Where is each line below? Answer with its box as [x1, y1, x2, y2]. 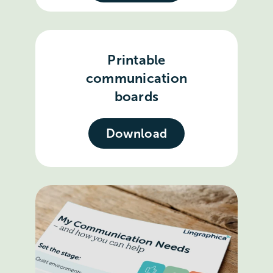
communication [85, 70, 188, 86]
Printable [107, 52, 166, 68]
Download [105, 126, 168, 140]
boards [114, 88, 159, 104]
